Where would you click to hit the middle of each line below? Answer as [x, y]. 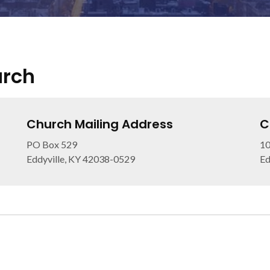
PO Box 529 [52, 144]
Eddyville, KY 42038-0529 [80, 159]
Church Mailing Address [99, 124]
